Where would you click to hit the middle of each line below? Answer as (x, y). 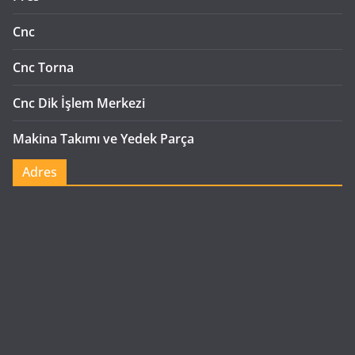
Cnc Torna (43, 68)
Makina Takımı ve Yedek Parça (103, 139)
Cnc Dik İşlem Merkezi (79, 103)
